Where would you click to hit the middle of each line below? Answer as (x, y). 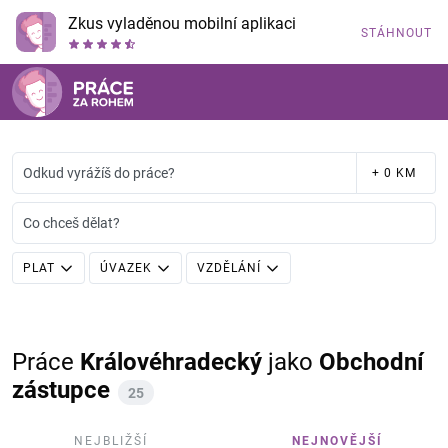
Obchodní (371, 362)
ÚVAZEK (126, 268)
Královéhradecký (171, 362)
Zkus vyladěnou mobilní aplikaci (182, 23)
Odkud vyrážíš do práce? (99, 173)
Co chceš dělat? (71, 223)
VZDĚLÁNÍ (229, 268)
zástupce (61, 390)
